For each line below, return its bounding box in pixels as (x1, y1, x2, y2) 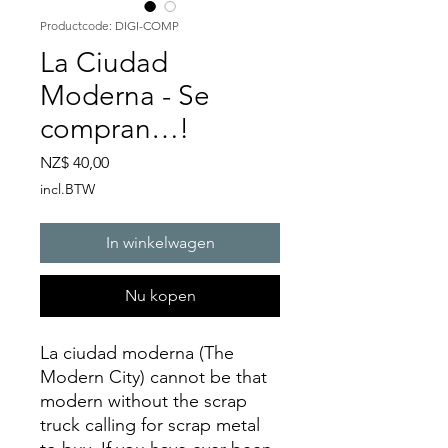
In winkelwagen (105, 233, 215, 252)
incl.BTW (40, 180, 95, 198)
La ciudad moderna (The (40, 342, 234, 364)
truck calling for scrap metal (40, 414, 260, 436)
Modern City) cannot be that (40, 366, 267, 388)
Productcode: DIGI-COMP (40, 18, 179, 33)
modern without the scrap (40, 390, 247, 412)
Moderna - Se (40, 79, 210, 112)
